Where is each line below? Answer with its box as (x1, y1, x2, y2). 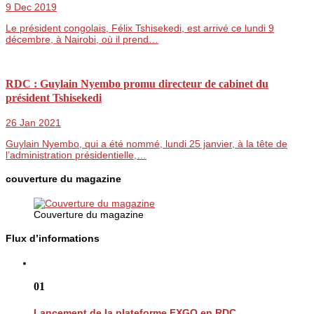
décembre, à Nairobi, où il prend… (6, 33, 158, 45)
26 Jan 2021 (6, 116, 61, 128)
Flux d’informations (6, 233, 100, 245)
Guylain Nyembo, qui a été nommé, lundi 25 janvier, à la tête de (6, 137, 287, 149)
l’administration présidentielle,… (6, 149, 146, 161)
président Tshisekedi (6, 91, 102, 105)
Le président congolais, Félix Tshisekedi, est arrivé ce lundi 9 (6, 22, 274, 34)
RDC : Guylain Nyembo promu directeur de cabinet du (6, 77, 268, 91)
